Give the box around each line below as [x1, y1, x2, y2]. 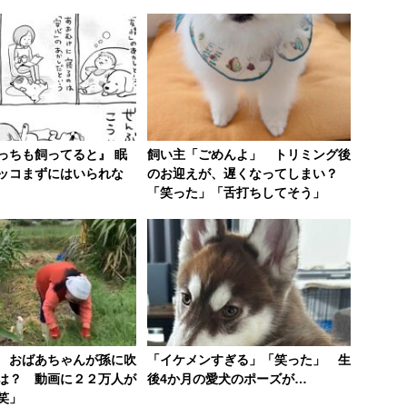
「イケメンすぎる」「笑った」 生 [147, 352, 351, 367]
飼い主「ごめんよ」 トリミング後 [147, 146, 351, 162]
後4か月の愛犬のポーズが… [147, 371, 307, 386]
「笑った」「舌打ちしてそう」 [147, 184, 325, 200]
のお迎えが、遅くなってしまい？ [147, 165, 338, 181]
